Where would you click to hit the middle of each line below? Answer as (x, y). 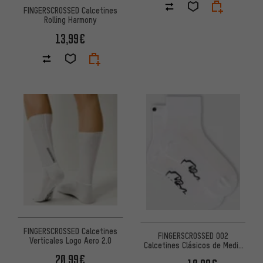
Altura (193, 254)
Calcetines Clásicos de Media (193, 245)
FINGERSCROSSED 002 (193, 235)
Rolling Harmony (70, 19)
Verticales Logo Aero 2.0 (70, 240)
